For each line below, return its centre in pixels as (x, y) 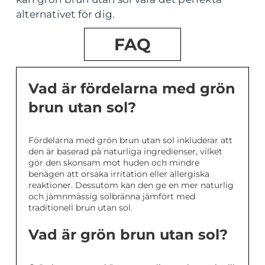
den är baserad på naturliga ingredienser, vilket (125, 152)
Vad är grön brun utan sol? (128, 235)
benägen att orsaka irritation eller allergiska (119, 174)
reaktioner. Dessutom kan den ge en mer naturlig (131, 185)
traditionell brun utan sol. (80, 208)
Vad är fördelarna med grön (132, 89)
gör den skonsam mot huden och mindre (114, 163)
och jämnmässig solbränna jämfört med (112, 197)
